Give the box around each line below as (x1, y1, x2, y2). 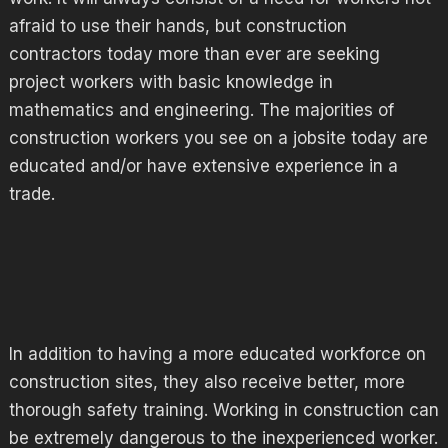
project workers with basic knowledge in (8, 71, 333, 92)
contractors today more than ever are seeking (8, 43, 380, 64)
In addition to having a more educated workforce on (8, 344, 426, 364)
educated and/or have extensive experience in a (8, 155, 398, 176)
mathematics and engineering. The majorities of (8, 99, 394, 120)
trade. (8, 183, 55, 204)
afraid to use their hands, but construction (8, 15, 347, 36)
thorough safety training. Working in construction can (8, 400, 439, 420)
